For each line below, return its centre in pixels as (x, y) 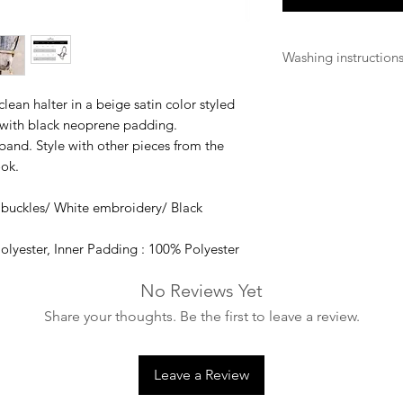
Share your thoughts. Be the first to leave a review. (201, 316)
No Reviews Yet (201, 291)
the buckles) (318, 110)
